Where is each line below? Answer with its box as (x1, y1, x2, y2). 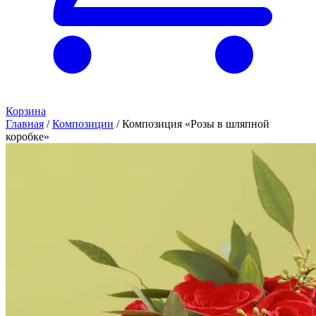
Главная (6, 118, 44, 130)
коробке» (6, 130, 49, 142)
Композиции (52, 118, 114, 130)
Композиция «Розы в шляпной (122, 118, 269, 130)
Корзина (6, 105, 46, 117)
